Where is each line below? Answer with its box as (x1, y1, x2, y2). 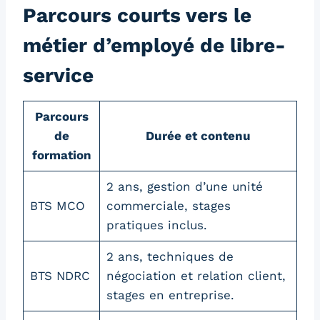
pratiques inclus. (106, 217, 207, 232)
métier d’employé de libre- (23, 33, 286, 57)
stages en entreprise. (106, 287, 234, 302)
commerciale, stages (106, 198, 231, 213)
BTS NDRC (29, 268, 90, 283)
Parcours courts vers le (23, 3, 251, 27)
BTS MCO (29, 198, 85, 213)
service (23, 63, 94, 87)
